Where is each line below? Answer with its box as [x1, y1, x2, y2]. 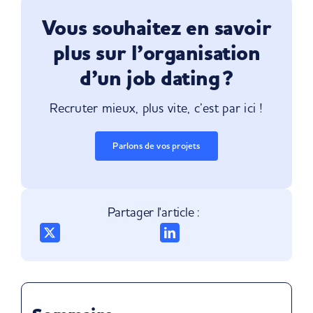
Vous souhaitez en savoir [41, 14, 272, 43]
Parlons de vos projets [112, 140, 201, 152]
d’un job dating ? [80, 64, 233, 94]
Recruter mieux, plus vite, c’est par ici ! [50, 100, 263, 116]
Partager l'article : [108, 203, 199, 220]
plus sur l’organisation [52, 39, 261, 68]
